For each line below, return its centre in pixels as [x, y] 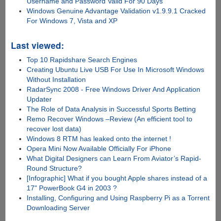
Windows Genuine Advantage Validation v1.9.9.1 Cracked [116, 11]
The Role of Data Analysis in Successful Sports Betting [111, 109]
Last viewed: [37, 45]
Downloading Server [58, 208]
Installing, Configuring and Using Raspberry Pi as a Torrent [118, 198]
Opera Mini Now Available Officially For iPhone [99, 149]
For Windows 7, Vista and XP [72, 21]
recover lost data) [54, 129]
